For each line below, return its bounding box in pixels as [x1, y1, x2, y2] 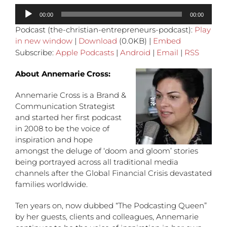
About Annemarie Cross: [15, 69, 110, 79]
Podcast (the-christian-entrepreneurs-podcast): [15, 25, 195, 34]
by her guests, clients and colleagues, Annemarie [15, 212, 199, 221]
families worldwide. [15, 179, 88, 189]
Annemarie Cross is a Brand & [15, 90, 126, 100]
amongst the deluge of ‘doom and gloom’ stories [15, 146, 198, 156]
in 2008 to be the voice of [15, 124, 109, 133]
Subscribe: [15, 48, 56, 57]
